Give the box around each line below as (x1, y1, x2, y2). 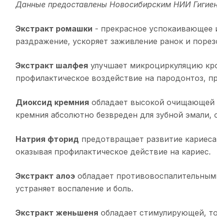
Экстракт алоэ (15, 171, 75, 181)
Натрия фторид (15, 134, 79, 144)
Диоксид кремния (15, 97, 89, 108)
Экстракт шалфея (15, 61, 88, 71)
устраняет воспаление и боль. (15, 184, 133, 194)
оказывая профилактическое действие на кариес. (15, 147, 211, 157)
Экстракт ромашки (15, 24, 93, 34)
